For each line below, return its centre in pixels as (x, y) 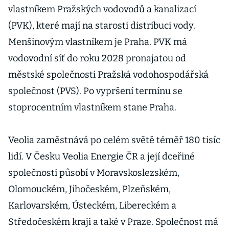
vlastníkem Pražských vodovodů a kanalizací (102, 9)
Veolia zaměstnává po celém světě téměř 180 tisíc (114, 140)
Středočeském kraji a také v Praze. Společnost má (113, 222)
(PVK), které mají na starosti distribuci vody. (102, 26)
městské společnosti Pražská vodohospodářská (108, 75)
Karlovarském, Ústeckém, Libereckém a (92, 205)
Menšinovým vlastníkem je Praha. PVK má (98, 42)
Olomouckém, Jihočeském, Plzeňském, (89, 189)
